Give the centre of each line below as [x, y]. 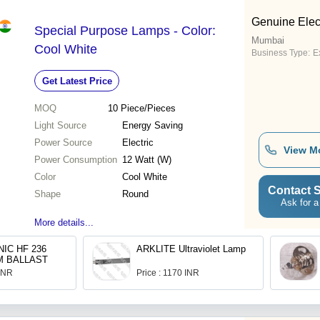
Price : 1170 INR [168, 273]
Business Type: [281, 53]
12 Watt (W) [147, 160]
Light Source [60, 126]
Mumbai [268, 41]
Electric [138, 143]
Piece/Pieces [148, 109]
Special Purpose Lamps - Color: [125, 31]
